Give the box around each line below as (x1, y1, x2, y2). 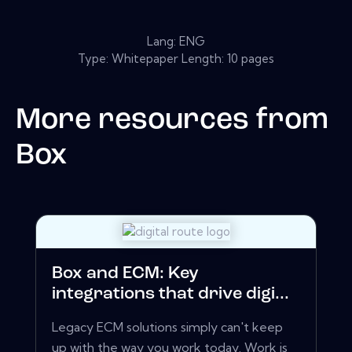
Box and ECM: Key (52, 265, 199, 284)
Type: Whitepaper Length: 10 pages (78, 50, 274, 66)
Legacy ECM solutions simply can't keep (52, 319, 283, 335)
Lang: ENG (147, 33, 205, 49)
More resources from (16, 105, 328, 135)
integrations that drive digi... (52, 285, 289, 304)
